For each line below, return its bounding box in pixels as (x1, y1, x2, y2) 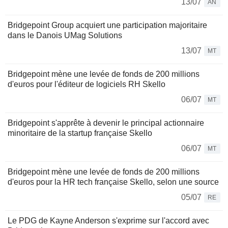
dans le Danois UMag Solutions (8, 31, 122, 40)
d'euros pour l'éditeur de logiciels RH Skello (8, 80, 165, 89)
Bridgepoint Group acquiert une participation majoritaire (8, 21, 207, 30)
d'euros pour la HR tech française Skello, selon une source (8, 178, 219, 187)
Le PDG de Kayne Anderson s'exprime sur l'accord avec (8, 216, 209, 225)
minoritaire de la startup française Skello (8, 129, 152, 138)
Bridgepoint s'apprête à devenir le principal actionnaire (8, 119, 204, 128)
